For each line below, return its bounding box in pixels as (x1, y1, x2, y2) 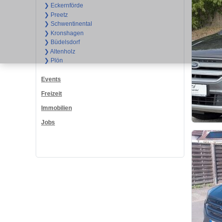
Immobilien (41, 105, 72, 112)
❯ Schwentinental (44, 20, 92, 28)
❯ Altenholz (44, 48, 75, 55)
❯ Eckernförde (44, 2, 83, 9)
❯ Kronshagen (44, 29, 84, 37)
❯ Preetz (44, 11, 68, 18)
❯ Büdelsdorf (44, 39, 80, 46)
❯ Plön (44, 57, 63, 64)
